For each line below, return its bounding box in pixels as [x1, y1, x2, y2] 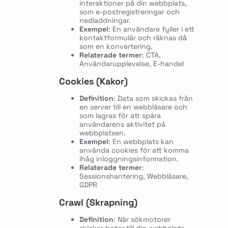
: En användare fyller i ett [108, 24, 194, 34]
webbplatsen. [79, 128, 126, 137]
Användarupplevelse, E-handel [79, 59, 184, 68]
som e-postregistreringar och [79, 7, 180, 16]
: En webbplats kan [108, 136, 174, 146]
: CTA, [141, 50, 161, 60]
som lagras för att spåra [79, 110, 161, 120]
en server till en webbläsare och [79, 102, 187, 111]
